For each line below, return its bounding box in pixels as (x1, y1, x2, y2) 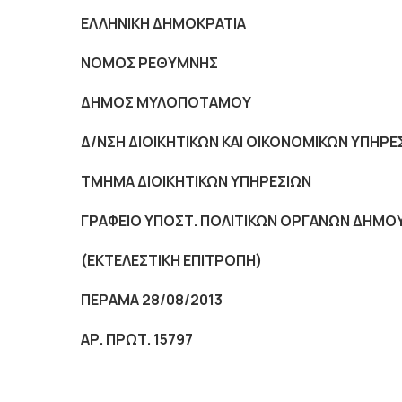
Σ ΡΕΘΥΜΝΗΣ (127, 53, 218, 73)
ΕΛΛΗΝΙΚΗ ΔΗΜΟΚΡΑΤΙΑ (81, 13, 246, 33)
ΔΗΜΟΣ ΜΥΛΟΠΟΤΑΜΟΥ (81, 92, 251, 112)
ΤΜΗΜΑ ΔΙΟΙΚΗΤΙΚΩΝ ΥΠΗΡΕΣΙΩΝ (81, 171, 311, 191)
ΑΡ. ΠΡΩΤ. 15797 (81, 329, 193, 349)
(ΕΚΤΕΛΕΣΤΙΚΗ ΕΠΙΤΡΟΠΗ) (81, 250, 262, 270)
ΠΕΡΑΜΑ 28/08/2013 (81, 290, 223, 310)
